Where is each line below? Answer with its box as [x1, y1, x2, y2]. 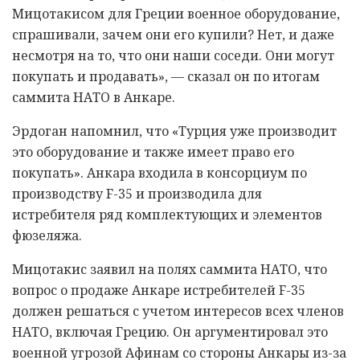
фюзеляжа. [12, 226, 82, 244]
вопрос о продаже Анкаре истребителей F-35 [12, 280, 305, 299]
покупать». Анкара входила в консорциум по [12, 163, 307, 182]
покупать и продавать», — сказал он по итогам [12, 67, 320, 85]
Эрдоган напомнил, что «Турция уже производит [12, 121, 337, 140]
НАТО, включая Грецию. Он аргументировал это [12, 322, 328, 341]
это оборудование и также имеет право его [12, 142, 294, 161]
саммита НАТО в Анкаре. [12, 88, 175, 106]
